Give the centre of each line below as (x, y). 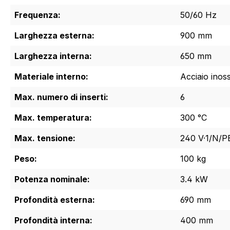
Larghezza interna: (53, 56)
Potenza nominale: (52, 179)
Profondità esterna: (55, 199)
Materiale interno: (51, 76)
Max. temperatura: (53, 117)
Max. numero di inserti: (61, 97)
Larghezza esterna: (54, 35)
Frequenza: (37, 15)
